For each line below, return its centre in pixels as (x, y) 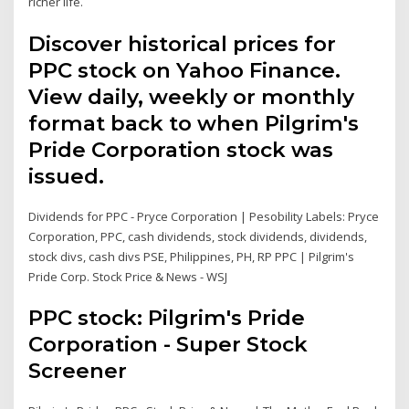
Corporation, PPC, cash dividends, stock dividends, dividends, (198, 236)
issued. (67, 176)
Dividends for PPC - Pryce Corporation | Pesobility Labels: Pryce (204, 216)
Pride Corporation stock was (181, 149)
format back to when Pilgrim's (194, 123)
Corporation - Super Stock (168, 345)
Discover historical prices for (183, 43)
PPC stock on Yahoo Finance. (185, 70)
